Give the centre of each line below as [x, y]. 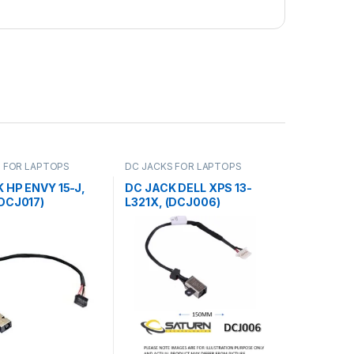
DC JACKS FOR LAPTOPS [183, 166]
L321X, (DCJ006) [173, 202]
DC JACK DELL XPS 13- [188, 188]
